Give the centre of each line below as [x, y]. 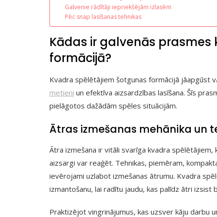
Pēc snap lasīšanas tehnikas [103, 16]
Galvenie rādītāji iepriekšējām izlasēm [118, 7]
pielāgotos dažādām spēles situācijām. [113, 105]
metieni [62, 92]
